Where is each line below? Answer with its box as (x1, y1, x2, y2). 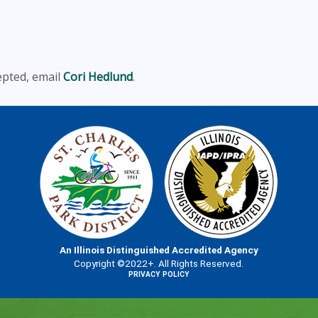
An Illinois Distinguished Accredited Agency (59, 243, 258, 256)
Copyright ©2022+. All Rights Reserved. (74, 257, 244, 269)
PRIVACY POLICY (128, 270, 190, 278)
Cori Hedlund (63, 68, 133, 84)
